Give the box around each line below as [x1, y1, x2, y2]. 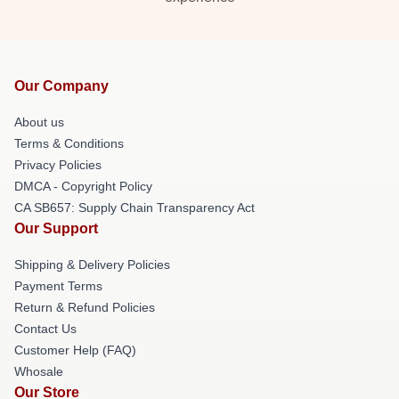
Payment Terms [14, 279, 102, 293]
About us [14, 115, 64, 129]
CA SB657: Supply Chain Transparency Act [14, 200, 255, 215]
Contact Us [14, 322, 77, 336]
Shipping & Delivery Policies [14, 257, 170, 272]
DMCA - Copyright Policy [14, 179, 152, 193]
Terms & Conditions [14, 136, 124, 151]
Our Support [14, 221, 98, 236]
